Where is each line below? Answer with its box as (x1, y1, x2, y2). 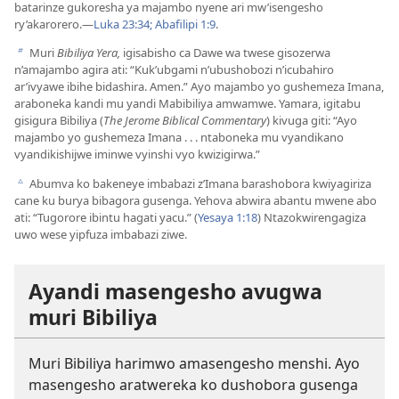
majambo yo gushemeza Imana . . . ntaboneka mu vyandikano (14, 129, 344, 146)
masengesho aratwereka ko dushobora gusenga (28, 374, 358, 395)
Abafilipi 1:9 (152, 16, 216, 33)
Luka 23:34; (94, 16, 152, 33)
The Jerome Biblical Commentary (103, 112, 266, 129)
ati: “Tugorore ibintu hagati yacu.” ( (14, 208, 198, 225)
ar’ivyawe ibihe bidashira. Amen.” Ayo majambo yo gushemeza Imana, (14, 78, 384, 95)
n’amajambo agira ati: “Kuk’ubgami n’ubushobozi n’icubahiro (14, 61, 334, 78)
